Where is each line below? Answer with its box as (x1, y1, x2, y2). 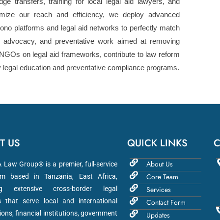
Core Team (146, 172, 179, 182)
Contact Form (146, 197, 186, 207)
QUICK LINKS (127, 136, 188, 150)
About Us (146, 159, 173, 169)
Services (146, 185, 171, 194)
